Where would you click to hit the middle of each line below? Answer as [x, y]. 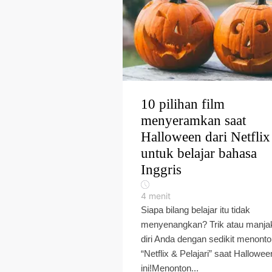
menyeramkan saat [193, 121]
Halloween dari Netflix [206, 137]
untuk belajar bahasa [199, 153]
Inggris [161, 170]
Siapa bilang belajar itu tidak [195, 210]
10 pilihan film [183, 104]
